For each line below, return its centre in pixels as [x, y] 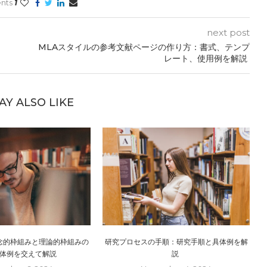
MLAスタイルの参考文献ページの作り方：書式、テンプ [144, 47]
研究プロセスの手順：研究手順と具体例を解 [176, 242]
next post [228, 32]
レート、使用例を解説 [207, 58]
